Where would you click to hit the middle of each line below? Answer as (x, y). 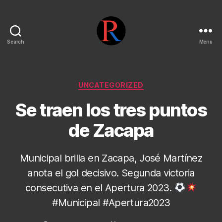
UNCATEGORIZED (111, 85)
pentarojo (130, 50)
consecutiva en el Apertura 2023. (100, 188)
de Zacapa (111, 130)
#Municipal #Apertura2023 (111, 202)
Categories (133, 83)
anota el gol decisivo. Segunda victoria (111, 173)
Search (16, 42)
